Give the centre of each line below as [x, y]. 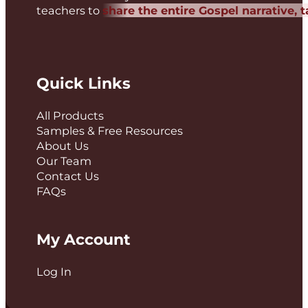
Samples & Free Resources [109, 131]
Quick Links [83, 84]
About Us [62, 146]
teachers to [69, 11]
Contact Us [67, 176]
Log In [54, 271]
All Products [70, 116]
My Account [83, 239]
